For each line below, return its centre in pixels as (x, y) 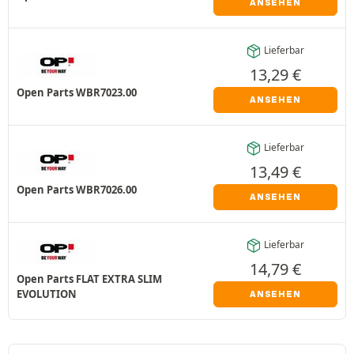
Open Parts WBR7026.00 (77, 189)
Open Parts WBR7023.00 (77, 92)
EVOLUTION (47, 294)
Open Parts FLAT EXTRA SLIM (89, 279)
